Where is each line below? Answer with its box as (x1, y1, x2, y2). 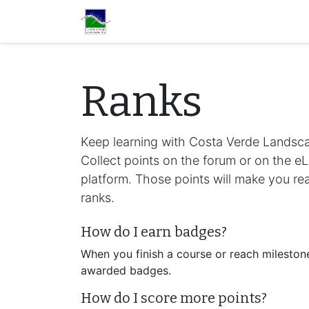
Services (210, 14, 254, 28)
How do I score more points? (81, 290, 267, 306)
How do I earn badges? (81, 223, 227, 240)
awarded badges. (81, 263, 171, 277)
